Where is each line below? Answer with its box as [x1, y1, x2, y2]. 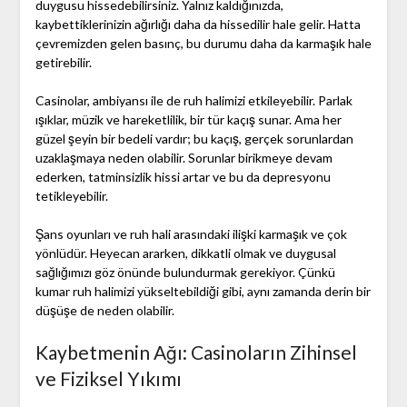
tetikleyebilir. [35, 188, 108, 204]
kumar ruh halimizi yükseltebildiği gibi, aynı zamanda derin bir [35, 283, 371, 300]
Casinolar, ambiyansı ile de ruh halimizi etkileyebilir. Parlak [35, 93, 352, 109]
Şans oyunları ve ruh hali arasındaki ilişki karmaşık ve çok [35, 226, 347, 243]
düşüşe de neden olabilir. [35, 303, 174, 319]
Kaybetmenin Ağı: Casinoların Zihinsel [35, 341, 357, 364]
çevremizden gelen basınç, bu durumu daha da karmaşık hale [35, 35, 372, 52]
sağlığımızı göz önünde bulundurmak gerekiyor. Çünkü [35, 264, 335, 281]
